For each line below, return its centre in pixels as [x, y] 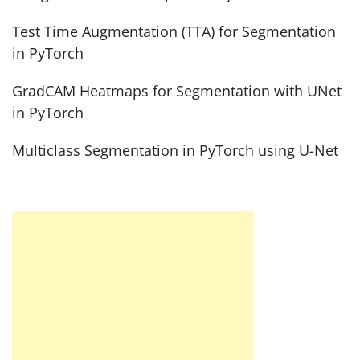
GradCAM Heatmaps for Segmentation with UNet [177, 91]
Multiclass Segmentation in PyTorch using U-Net [175, 150]
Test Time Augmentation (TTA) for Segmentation [174, 31]
